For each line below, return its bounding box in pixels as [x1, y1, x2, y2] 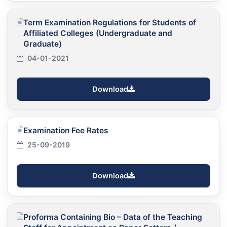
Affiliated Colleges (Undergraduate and [23, 28, 172, 38]
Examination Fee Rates [23, 125, 108, 135]
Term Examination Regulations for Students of [23, 17, 196, 27]
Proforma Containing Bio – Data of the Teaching [23, 212, 202, 222]
